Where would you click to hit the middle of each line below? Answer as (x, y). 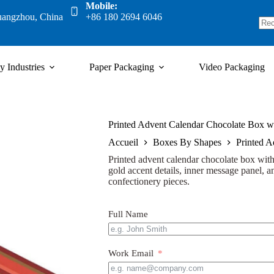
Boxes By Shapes (187, 143)
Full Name (128, 214)
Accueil (123, 143)
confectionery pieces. (149, 182)
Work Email (131, 254)
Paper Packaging (121, 67)
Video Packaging (231, 67)
